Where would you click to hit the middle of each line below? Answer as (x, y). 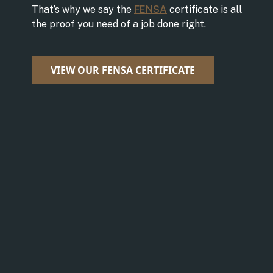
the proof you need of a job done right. (119, 24)
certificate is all (204, 9)
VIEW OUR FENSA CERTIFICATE (123, 70)
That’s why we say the (83, 9)
